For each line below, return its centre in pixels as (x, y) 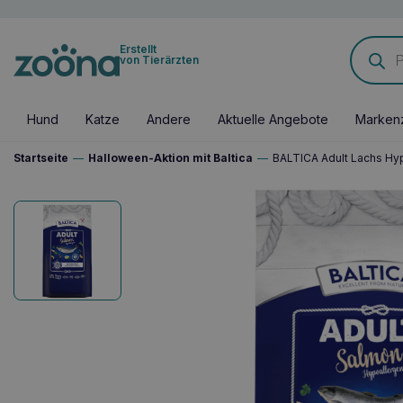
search (367, 54)
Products (373, 41)
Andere (169, 119)
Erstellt (138, 49)
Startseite (41, 158)
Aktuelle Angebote (273, 119)
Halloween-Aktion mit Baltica (170, 158)
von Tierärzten (159, 60)
